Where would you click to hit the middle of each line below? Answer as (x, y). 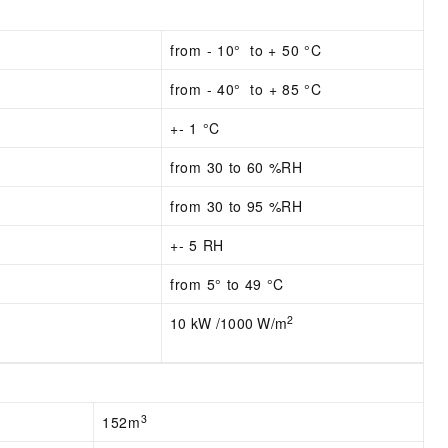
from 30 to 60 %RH (239, 167)
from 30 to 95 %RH (239, 206)
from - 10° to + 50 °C (246, 50)
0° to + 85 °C (273, 89)
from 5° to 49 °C (227, 284)
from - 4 (198, 89)
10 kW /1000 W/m (229, 323)
